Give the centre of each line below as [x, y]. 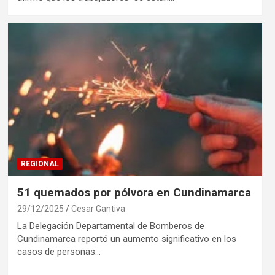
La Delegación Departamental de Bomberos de [110, 226]
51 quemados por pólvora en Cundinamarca [134, 192]
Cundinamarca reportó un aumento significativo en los [126, 238]
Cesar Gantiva [98, 208]
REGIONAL [40, 164]
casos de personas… [59, 251]
